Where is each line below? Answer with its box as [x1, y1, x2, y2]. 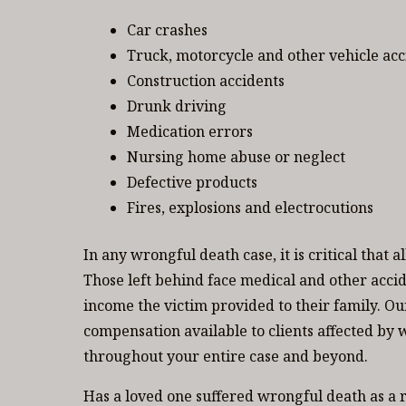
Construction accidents [127, 71, 285, 91]
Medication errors [127, 121, 253, 141]
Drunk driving [127, 96, 227, 116]
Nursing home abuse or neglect [127, 147, 345, 167]
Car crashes [127, 20, 208, 40]
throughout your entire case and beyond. [83, 346, 368, 366]
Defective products [127, 172, 257, 192]
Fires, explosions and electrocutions [127, 198, 373, 217]
